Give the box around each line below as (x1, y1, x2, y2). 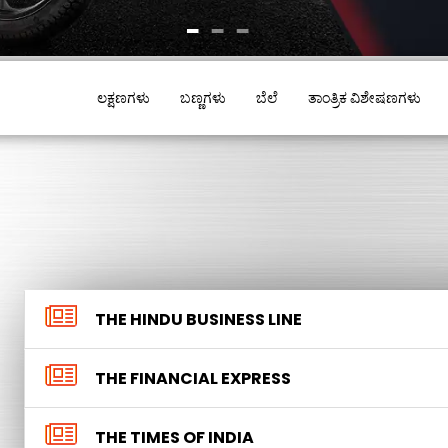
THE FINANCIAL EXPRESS (95, 367, 291, 390)
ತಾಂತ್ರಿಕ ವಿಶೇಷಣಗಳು (308, 90, 421, 106)
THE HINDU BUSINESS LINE (95, 308, 302, 331)
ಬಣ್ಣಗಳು (180, 90, 226, 106)
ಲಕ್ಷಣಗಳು (97, 90, 150, 106)
